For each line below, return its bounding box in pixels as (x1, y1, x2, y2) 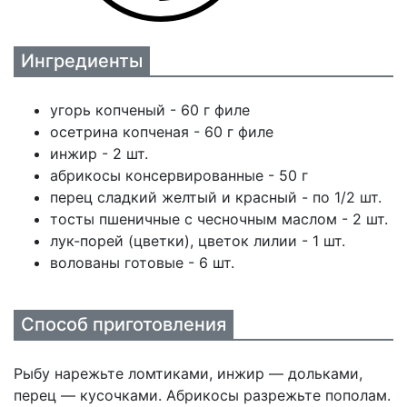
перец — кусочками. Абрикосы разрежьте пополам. (14, 386, 391, 404)
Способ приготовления (21, 313, 226, 335)
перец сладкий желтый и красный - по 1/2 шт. (50, 188, 382, 206)
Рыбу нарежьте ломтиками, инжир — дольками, (14, 364, 362, 382)
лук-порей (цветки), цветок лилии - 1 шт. (50, 232, 345, 250)
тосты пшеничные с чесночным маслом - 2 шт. (50, 210, 388, 228)
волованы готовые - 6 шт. (50, 253, 234, 272)
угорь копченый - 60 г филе (50, 101, 250, 119)
